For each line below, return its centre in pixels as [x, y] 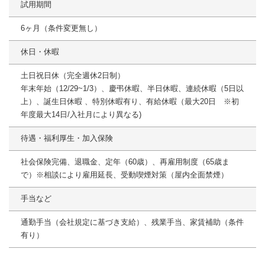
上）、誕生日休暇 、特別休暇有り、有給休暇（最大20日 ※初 [130, 102]
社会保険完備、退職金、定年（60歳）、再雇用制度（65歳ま [125, 162]
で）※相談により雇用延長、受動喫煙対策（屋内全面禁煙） [125, 175]
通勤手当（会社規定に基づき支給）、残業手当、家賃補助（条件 [132, 222]
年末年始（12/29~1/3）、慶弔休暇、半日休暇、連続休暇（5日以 [132, 89]
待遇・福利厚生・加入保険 [67, 138]
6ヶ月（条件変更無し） [61, 28]
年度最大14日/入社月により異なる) [81, 115]
